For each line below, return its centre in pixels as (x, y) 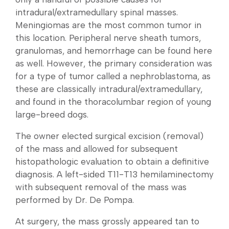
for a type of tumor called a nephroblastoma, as (113, 76)
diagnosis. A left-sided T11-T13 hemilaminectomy (114, 175)
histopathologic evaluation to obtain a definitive (112, 162)
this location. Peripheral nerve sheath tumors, (108, 38)
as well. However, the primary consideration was (114, 64)
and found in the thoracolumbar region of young (113, 102)
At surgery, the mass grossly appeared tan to (107, 222)
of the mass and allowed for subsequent (97, 149)
